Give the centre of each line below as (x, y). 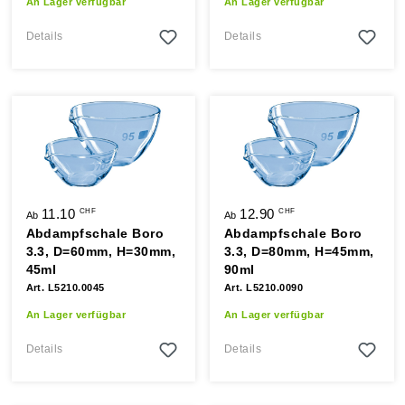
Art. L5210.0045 (65, 287)
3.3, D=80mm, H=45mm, (299, 251)
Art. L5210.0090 (264, 287)
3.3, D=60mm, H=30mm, (101, 251)
